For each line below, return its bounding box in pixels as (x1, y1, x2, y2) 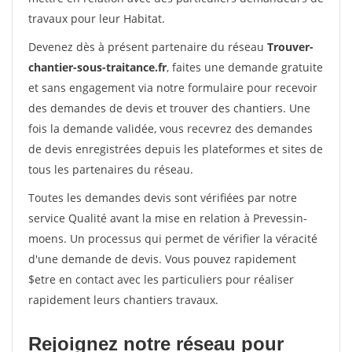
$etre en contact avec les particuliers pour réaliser (28, 272, 294, 287)
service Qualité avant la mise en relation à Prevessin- (28, 211, 307, 225)
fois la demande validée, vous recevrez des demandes (28, 121, 313, 136)
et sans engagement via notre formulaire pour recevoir (28, 80, 317, 95)
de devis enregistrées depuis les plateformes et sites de (28, 141, 323, 156)
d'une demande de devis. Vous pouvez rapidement (28, 251, 296, 266)
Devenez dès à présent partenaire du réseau (28, 39, 267, 54)
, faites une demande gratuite (167, 60, 323, 75)
